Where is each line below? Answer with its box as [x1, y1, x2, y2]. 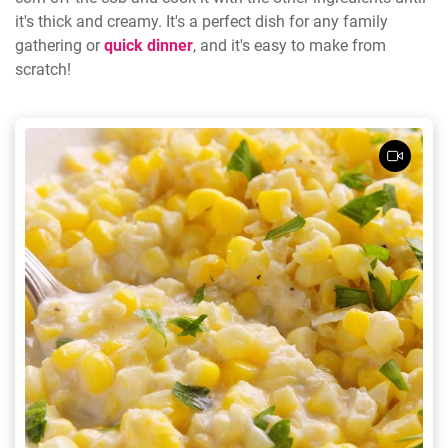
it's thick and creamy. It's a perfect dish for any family [15, 11, 388, 31]
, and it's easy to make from [193, 35, 386, 55]
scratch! [15, 59, 71, 79]
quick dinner [104, 35, 193, 55]
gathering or [15, 35, 104, 55]
